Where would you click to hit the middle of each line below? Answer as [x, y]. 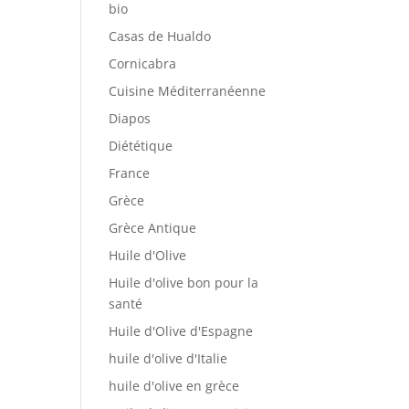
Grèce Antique [153, 227]
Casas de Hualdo [160, 36]
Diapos [130, 118]
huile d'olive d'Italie [168, 358]
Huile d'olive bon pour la [184, 282]
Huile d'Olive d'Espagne [181, 330]
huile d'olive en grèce [174, 385]
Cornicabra [143, 63]
